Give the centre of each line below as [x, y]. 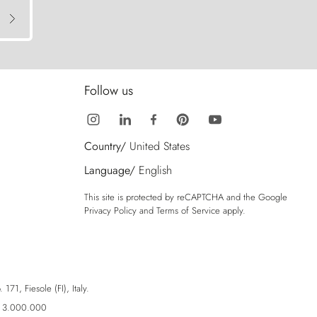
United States [160, 146]
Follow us [109, 91]
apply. [233, 211]
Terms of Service [188, 211]
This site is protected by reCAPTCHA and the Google [186, 197]
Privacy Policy [110, 211]
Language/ [110, 171]
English [155, 171]
